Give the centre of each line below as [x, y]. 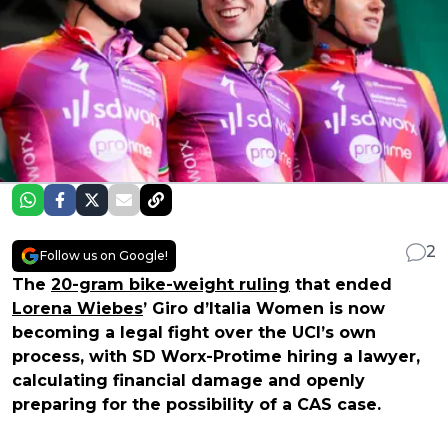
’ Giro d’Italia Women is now [264, 308]
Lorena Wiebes [77, 308]
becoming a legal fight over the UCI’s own [194, 332]
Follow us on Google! [104, 255]
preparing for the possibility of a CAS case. [196, 404]
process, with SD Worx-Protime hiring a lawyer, [216, 356]
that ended [341, 284]
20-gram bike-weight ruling [170, 284]
